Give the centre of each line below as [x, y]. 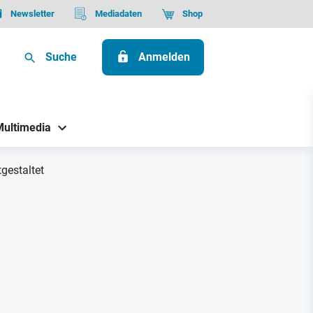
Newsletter [32, 14]
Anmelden [164, 57]
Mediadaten [118, 14]
